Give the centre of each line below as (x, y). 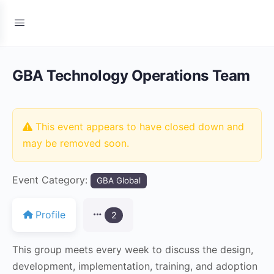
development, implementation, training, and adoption (135, 266)
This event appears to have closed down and (138, 127)
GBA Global (119, 180)
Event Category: (51, 180)
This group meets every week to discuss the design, (133, 249)
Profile (50, 214)
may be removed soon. (76, 143)
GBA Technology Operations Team (131, 76)
